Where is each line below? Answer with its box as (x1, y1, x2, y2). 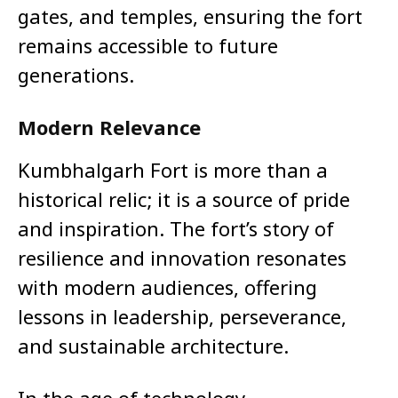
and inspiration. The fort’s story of (18, 215, 334, 243)
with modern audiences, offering (18, 274, 317, 301)
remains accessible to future (18, 32, 278, 60)
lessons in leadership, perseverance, (18, 303, 346, 330)
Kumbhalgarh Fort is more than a (18, 156, 328, 184)
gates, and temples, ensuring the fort (18, 3, 362, 30)
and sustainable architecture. (18, 332, 289, 360)
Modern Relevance (18, 114, 201, 141)
